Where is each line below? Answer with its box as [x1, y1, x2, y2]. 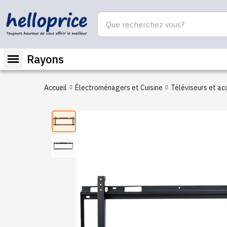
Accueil [44, 83, 67, 92]
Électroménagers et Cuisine [75, 83, 163, 92]
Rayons [26, 52, 64, 66]
